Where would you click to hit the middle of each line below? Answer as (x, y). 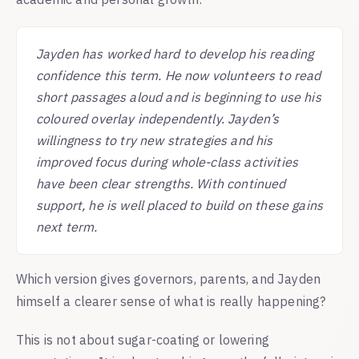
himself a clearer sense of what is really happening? (171, 301)
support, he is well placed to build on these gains (180, 205)
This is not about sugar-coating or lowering (143, 339)
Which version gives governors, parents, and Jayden (169, 278)
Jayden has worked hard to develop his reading (175, 53)
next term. (67, 226)
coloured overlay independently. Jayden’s (158, 118)
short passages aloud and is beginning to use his (179, 97)
